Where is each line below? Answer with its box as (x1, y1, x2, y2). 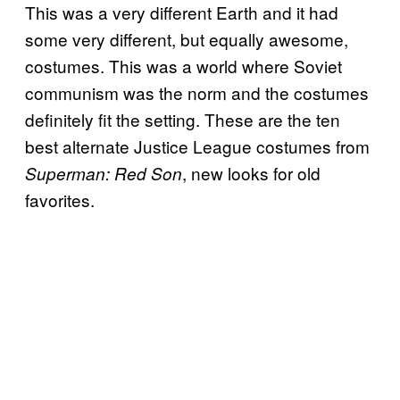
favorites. (25, 187, 95, 212)
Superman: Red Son (25, 161, 182, 185)
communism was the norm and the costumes (25, 79, 369, 104)
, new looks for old (182, 160, 321, 185)
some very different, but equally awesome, (25, 26, 348, 51)
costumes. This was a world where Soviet (25, 53, 342, 78)
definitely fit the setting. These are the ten (25, 106, 340, 131)
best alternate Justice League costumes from (25, 133, 370, 158)
